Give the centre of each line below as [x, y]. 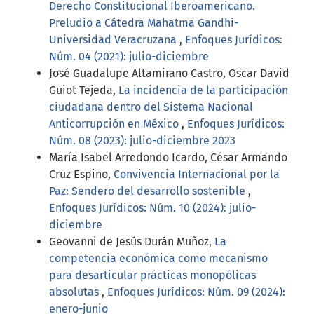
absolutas [75, 292]
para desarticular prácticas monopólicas [152, 275]
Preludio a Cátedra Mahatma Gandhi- [144, 23]
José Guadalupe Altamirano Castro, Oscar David [169, 74]
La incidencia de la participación [203, 90]
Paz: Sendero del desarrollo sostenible [149, 191]
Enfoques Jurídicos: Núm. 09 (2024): [196, 292]
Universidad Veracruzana [114, 40]
